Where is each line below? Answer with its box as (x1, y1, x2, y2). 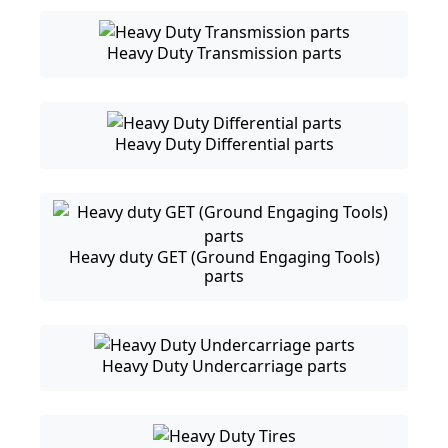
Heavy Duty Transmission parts (106, 41, 342, 64)
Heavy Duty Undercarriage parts (101, 355, 347, 378)
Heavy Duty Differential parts (114, 132, 334, 155)
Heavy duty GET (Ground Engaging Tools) (68, 245, 380, 268)
